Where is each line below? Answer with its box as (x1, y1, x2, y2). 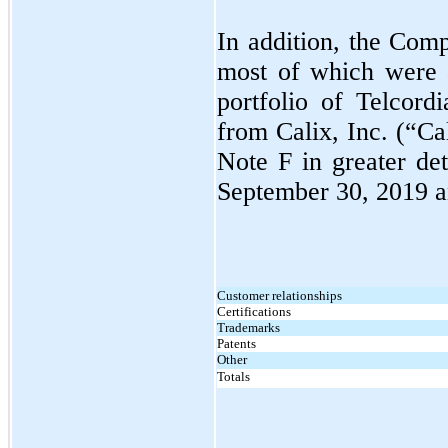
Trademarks (217, 319, 280, 335)
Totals (217, 368, 250, 384)
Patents (217, 335, 256, 351)
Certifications (217, 303, 291, 319)
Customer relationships (217, 287, 342, 303)
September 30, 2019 (217, 176, 435, 206)
